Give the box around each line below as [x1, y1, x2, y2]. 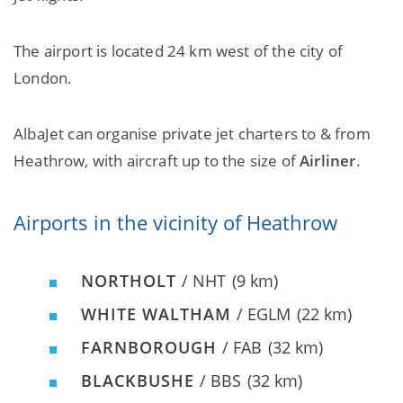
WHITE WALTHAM [81, 303, 237, 326]
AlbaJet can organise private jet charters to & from [13, 123, 371, 145]
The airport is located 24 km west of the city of [13, 40, 344, 62]
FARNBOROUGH [81, 336, 222, 359]
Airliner [300, 150, 356, 172]
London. [13, 67, 73, 89]
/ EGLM [237, 303, 291, 326]
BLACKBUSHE [81, 370, 200, 392]
